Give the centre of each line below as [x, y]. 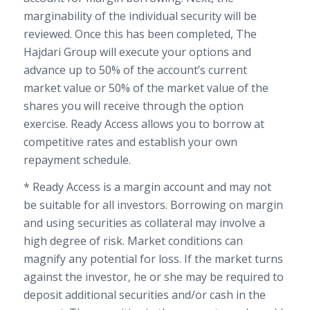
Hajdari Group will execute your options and [137, 52]
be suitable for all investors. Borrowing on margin [153, 205]
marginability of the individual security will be [140, 16]
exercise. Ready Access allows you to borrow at [144, 124]
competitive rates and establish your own [130, 142]
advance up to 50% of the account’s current [135, 70]
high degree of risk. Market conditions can [133, 241]
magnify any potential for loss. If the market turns [153, 259]
